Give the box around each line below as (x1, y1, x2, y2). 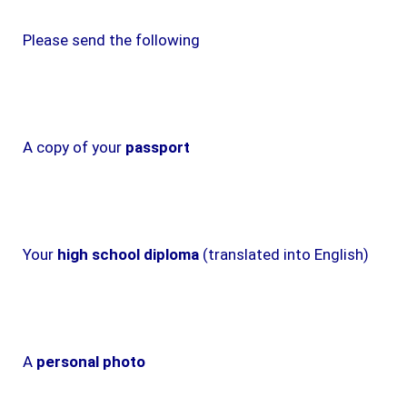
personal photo (36, 352, 145, 371)
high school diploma (57, 244, 199, 263)
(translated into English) (199, 244, 369, 263)
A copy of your (23, 137, 125, 156)
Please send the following (23, 30, 200, 49)
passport (125, 137, 190, 156)
